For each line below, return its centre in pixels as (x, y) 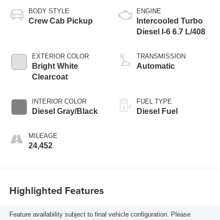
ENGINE (149, 11)
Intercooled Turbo (170, 21)
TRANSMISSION (161, 56)
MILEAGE (43, 136)
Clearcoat (50, 77)
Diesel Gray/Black (65, 111)
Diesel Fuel (157, 111)
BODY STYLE (49, 11)
